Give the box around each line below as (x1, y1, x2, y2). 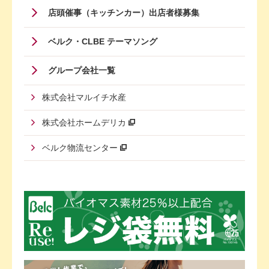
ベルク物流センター (42, 142, 118, 153)
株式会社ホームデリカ (42, 117, 126, 127)
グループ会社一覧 (48, 65, 115, 75)
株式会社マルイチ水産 (42, 92, 126, 102)
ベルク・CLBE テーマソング (48, 36, 157, 46)
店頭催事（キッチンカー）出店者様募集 (48, 7, 199, 17)
